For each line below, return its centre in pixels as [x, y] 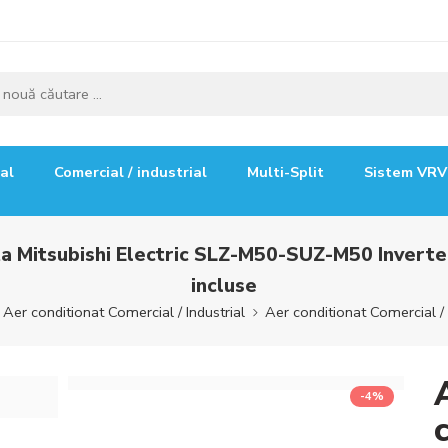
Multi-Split [285, 172]
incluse [224, 285]
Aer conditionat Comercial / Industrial [123, 311]
